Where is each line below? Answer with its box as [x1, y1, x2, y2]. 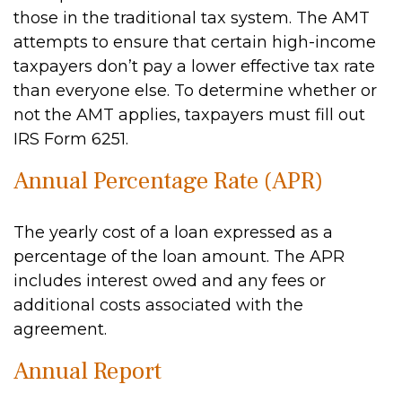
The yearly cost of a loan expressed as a [13, 223, 333, 242]
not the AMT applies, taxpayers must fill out [13, 105, 365, 125]
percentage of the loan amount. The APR [13, 247, 345, 267]
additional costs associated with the [13, 295, 303, 315]
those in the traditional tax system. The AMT [13, 8, 370, 28]
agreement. [13, 319, 107, 339]
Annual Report [13, 355, 162, 387]
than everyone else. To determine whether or [13, 81, 377, 100]
